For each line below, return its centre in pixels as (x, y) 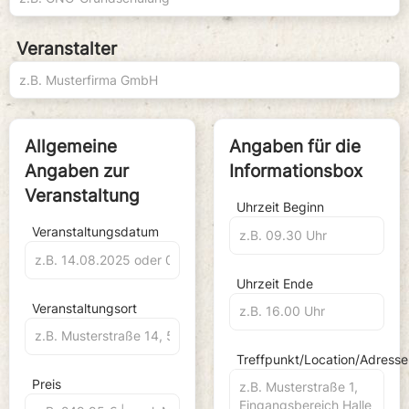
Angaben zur (77, 171)
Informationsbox (296, 171)
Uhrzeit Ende (275, 283)
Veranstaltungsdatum (95, 232)
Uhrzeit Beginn (280, 207)
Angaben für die (295, 147)
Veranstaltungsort (84, 308)
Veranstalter (67, 49)
